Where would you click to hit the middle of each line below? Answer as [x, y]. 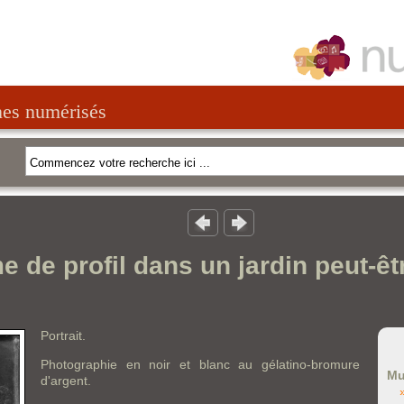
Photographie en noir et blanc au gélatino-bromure [200, 364]
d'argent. [66, 381]
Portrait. [63, 335]
